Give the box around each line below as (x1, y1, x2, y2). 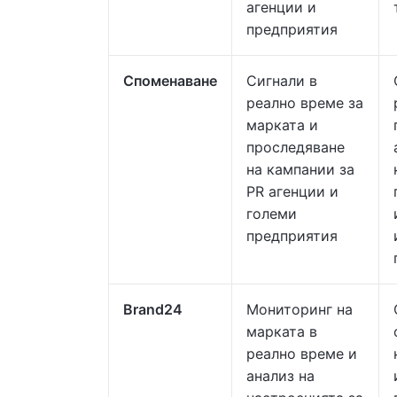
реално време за (246, 94, 363, 112)
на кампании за (246, 160, 354, 178)
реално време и (246, 345, 357, 362)
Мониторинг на (246, 300, 353, 318)
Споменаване (123, 72, 217, 90)
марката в (246, 323, 317, 340)
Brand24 (123, 300, 183, 318)
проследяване (246, 138, 345, 156)
